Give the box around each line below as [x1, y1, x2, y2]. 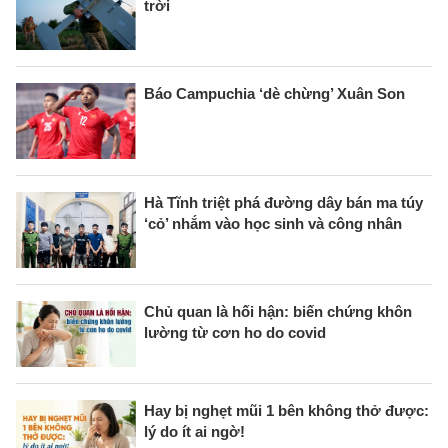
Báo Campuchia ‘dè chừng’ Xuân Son [144, 84, 405, 102]
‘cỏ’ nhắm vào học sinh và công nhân [144, 214, 402, 232]
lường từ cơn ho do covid [144, 323, 326, 341]
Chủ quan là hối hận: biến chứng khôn [144, 302, 412, 320]
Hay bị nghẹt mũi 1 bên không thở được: [144, 402, 429, 420]
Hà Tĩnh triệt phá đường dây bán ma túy [144, 193, 423, 211]
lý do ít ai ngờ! [144, 423, 245, 441]
